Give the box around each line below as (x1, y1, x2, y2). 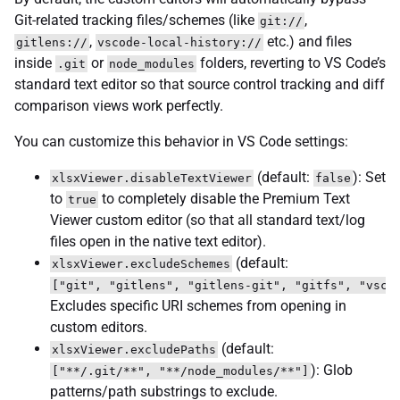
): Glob (311, 361, 353, 379)
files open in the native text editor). (50, 232, 266, 250)
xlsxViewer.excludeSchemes (52, 256, 230, 271)
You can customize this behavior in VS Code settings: (14, 132, 348, 150)
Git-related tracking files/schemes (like (14, 11, 258, 29)
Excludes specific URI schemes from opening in (50, 296, 346, 314)
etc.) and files (263, 32, 352, 50)
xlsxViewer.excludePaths (52, 342, 216, 356)
